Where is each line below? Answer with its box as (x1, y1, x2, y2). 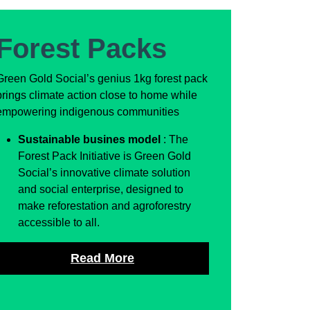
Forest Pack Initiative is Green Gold (18, 150, 191, 163)
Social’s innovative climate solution (18, 167, 190, 179)
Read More (71, 251, 134, 266)
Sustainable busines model (18, 134, 163, 146)
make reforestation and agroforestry (18, 200, 191, 212)
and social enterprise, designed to (18, 183, 183, 196)
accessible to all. (18, 217, 100, 229)
